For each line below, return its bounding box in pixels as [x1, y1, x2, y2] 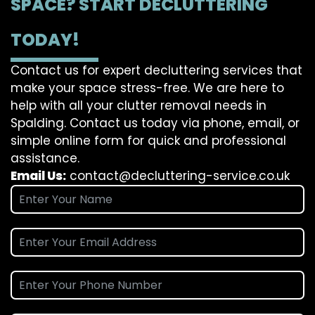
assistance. [11, 150, 79, 167]
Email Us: [11, 167, 66, 185]
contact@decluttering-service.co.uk [70, 167, 290, 185]
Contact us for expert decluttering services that [11, 62, 302, 79]
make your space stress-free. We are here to [11, 79, 284, 97]
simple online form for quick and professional [11, 132, 286, 150]
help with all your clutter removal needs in [11, 97, 266, 115]
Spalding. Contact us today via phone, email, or [11, 115, 300, 132]
